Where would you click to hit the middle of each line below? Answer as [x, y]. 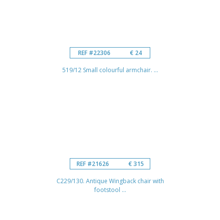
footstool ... [110, 190]
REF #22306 [94, 53]
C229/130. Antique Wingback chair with [110, 181]
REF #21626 [93, 164]
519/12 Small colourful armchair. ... [110, 70]
